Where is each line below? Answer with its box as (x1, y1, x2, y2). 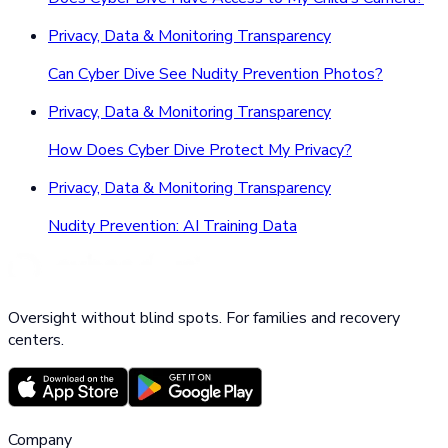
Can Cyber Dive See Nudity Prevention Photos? (48, 63, 383, 86)
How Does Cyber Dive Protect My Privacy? (48, 139, 352, 162)
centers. (8, 329, 64, 352)
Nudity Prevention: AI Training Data (48, 215, 297, 238)
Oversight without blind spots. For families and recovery (8, 307, 400, 330)
